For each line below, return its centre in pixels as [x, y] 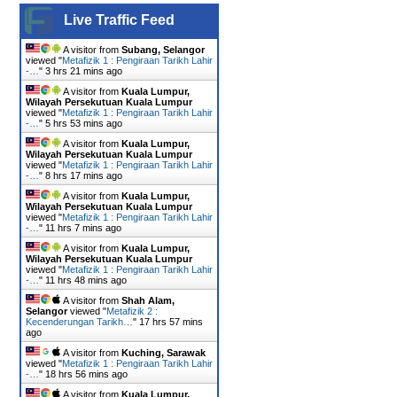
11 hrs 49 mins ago [86, 280]
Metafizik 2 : [132, 311]
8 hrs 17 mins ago [84, 175]
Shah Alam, [148, 300]
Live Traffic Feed [120, 19]
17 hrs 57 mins [171, 321]
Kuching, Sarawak [164, 352]
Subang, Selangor [163, 49]
